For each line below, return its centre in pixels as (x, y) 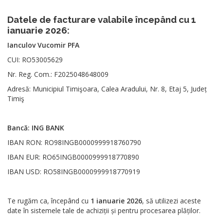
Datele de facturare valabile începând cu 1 (102, 19)
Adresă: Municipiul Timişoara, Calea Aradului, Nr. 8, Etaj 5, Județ (107, 89)
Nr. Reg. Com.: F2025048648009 (58, 74)
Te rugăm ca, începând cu (49, 201)
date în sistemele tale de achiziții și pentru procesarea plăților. (104, 210)
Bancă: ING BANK (36, 128)
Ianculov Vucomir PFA (43, 45)
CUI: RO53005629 (35, 60)
